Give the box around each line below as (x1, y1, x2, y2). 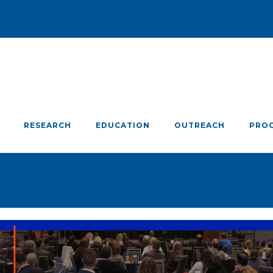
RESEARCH (24, 121, 71, 130)
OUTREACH (174, 121, 225, 130)
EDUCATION (96, 121, 150, 130)
